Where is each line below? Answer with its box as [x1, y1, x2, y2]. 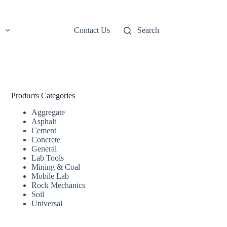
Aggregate [31, 107, 65, 117]
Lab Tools [31, 153, 64, 162]
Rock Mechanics [31, 180, 86, 190]
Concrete [31, 135, 61, 144]
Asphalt [31, 117, 57, 126]
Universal [31, 199, 63, 208]
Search [137, 26, 159, 34]
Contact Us [73, 26, 110, 34]
